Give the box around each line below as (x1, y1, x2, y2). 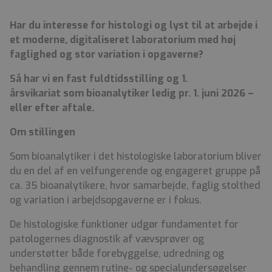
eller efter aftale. (10, 101, 97, 115)
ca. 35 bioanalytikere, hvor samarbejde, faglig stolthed (10, 179, 260, 192)
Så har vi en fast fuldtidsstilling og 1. (10, 72, 188, 86)
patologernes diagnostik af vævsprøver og (10, 233, 204, 246)
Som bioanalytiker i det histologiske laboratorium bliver (10, 150, 262, 163)
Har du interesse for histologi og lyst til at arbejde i (10, 19, 257, 32)
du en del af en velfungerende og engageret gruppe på (10, 165, 260, 178)
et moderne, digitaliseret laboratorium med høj (10, 33, 236, 47)
